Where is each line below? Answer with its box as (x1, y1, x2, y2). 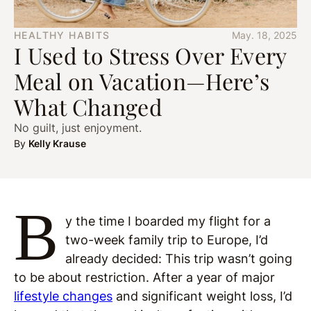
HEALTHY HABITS (14, 29, 110, 41)
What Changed (14, 92, 162, 121)
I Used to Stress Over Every (14, 40, 287, 70)
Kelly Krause (28, 137, 86, 149)
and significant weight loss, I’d (112, 289, 292, 303)
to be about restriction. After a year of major (14, 270, 275, 285)
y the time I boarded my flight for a (65, 214, 271, 228)
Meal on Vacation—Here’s (14, 66, 270, 96)
